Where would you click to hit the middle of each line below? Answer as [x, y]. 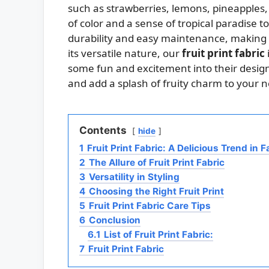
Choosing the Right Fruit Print [156, 192]
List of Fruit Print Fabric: [159, 235]
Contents [103, 131]
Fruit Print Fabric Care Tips [150, 206]
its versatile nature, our [125, 53]
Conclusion [115, 220]
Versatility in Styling [134, 177]
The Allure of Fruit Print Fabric [157, 163]
